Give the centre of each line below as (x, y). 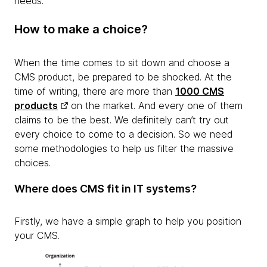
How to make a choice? (81, 29)
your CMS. (37, 235)
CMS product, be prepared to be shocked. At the (123, 77)
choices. (32, 162)
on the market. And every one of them (155, 105)
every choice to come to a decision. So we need (123, 134)
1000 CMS (200, 91)
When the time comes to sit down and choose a (122, 62)
